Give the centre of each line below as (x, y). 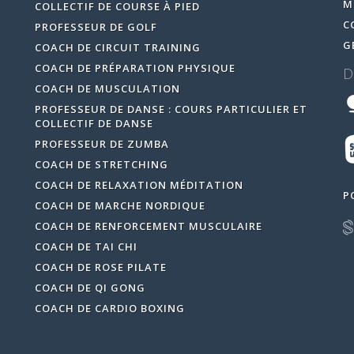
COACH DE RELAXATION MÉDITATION (139, 185)
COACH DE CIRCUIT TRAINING (117, 47)
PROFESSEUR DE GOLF (96, 26)
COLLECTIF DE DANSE (94, 123)
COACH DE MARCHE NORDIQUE (120, 205)
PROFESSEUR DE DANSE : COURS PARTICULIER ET (171, 109)
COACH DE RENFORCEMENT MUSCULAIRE (148, 226)
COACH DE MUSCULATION (107, 88)
